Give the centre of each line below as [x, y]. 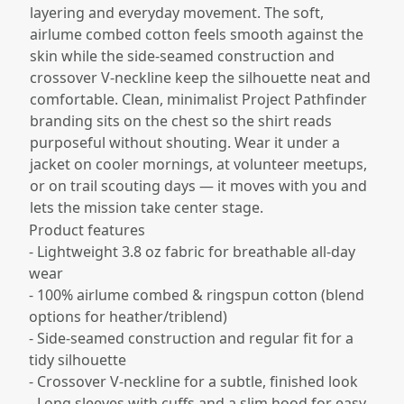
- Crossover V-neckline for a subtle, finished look [193, 381]
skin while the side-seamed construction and [182, 55]
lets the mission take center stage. [147, 207]
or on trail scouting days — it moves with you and [198, 185]
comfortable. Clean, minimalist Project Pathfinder [198, 99]
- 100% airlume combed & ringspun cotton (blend [197, 294]
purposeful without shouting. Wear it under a [185, 142]
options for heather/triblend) [128, 316]
